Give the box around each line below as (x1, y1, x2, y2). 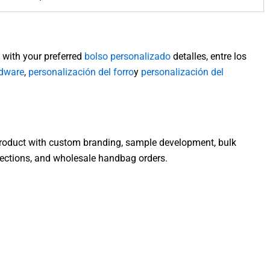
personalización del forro (28, 66, 134, 78)
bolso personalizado (84, 51, 171, 63)
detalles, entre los (171, 51, 246, 63)
